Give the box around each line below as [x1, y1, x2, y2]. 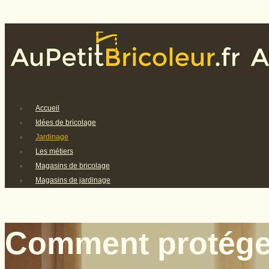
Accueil [35, 104, 59, 113]
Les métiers [35, 147, 73, 156]
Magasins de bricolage [35, 162, 110, 171]
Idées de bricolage [35, 118, 96, 127]
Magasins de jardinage [35, 176, 110, 185]
